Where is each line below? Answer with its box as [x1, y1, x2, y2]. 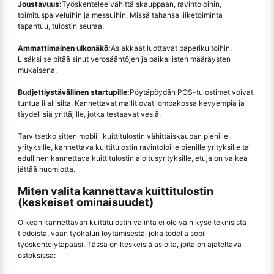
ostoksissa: [18, 250, 56, 260]
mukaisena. [18, 65, 57, 75]
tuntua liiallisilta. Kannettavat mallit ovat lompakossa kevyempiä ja [18, 98, 245, 108]
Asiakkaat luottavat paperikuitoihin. [111, 43, 232, 53]
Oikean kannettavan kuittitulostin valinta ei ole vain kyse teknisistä [18, 217, 246, 227]
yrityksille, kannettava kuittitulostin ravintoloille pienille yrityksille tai [18, 142, 251, 152]
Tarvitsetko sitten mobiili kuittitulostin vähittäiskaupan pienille [18, 131, 228, 141]
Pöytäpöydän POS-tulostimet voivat [130, 87, 253, 97]
